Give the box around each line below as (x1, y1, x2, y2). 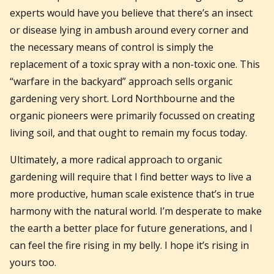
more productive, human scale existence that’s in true (10, 187, 254, 201)
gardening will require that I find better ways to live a (10, 169, 251, 183)
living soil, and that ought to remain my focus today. (10, 125, 247, 139)
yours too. (10, 255, 56, 269)
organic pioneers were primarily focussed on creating (10, 108, 255, 122)
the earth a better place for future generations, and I (10, 221, 253, 235)
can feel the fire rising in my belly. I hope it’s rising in (10, 238, 249, 252)
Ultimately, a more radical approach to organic (10, 152, 222, 166)
